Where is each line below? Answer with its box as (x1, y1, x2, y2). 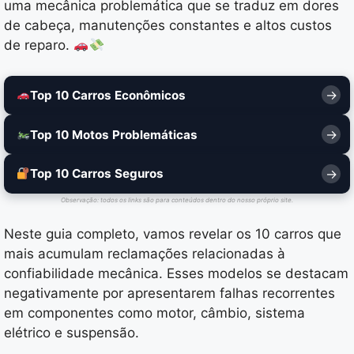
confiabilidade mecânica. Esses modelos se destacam (4, 265, 348, 282)
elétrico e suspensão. (4, 325, 139, 341)
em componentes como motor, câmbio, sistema (4, 305, 305, 322)
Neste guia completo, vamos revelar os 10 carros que (4, 226, 341, 243)
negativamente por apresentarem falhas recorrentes (4, 285, 335, 302)
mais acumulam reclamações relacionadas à (4, 246, 285, 262)
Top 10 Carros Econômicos (30, 87, 186, 103)
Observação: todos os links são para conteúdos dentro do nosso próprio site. (61, 195, 293, 204)
